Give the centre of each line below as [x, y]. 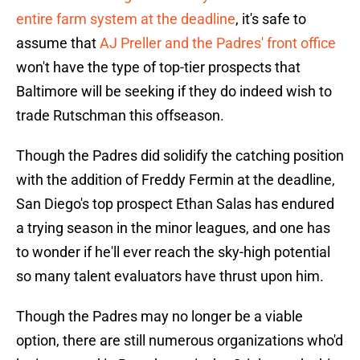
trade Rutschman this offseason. [120, 116]
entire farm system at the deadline [126, 19]
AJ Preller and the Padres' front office [218, 43]
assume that [58, 43]
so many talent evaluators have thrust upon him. [170, 276]
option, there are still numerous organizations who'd [180, 341]
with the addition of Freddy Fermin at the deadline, [176, 180]
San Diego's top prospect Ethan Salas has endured [175, 204]
